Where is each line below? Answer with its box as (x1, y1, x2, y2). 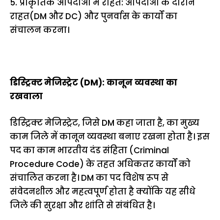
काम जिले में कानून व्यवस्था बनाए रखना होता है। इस (10, 130, 210, 142)
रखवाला (10, 90, 43, 103)
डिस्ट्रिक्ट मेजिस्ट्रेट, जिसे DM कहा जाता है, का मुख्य (10, 116, 199, 129)
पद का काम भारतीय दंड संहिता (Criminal (10, 144, 169, 156)
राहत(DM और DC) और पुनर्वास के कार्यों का (10, 10, 177, 23)
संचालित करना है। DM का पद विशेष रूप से (10, 171, 168, 184)
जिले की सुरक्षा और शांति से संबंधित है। (10, 199, 155, 211)
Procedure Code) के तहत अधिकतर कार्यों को (10, 158, 191, 170)
